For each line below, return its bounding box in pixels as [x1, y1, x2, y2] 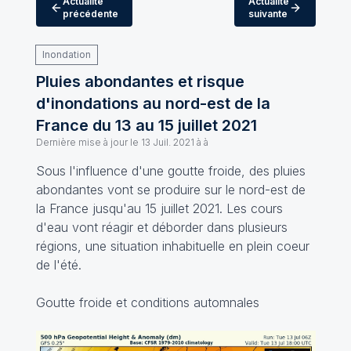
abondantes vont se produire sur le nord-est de [35, 182, 306, 197]
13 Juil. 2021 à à [140, 136, 208, 148]
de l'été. [35, 257, 81, 273]
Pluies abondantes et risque [35, 72, 244, 91]
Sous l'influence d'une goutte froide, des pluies [35, 163, 306, 179]
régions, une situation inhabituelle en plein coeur [35, 238, 309, 254]
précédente [62, 8, 118, 20]
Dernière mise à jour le [35, 136, 139, 148]
